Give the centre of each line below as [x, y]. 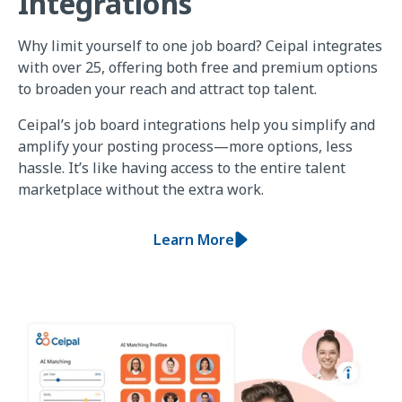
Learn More [194, 240]
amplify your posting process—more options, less [185, 147]
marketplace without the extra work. [141, 190]
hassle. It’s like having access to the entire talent [182, 168]
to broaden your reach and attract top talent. [167, 89]
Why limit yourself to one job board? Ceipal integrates [200, 46]
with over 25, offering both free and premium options [198, 68]
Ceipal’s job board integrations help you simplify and [197, 125]
